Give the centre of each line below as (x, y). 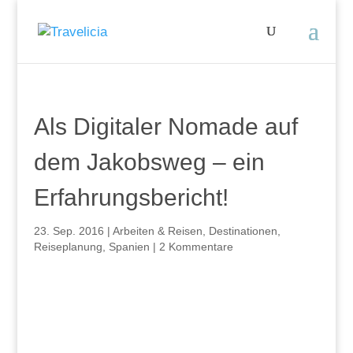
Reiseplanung (68, 247)
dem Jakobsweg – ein (149, 162)
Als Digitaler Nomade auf (165, 126)
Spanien (129, 247)
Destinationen (243, 231)
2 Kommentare (196, 247)
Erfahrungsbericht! (131, 197)
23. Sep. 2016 (69, 231)
